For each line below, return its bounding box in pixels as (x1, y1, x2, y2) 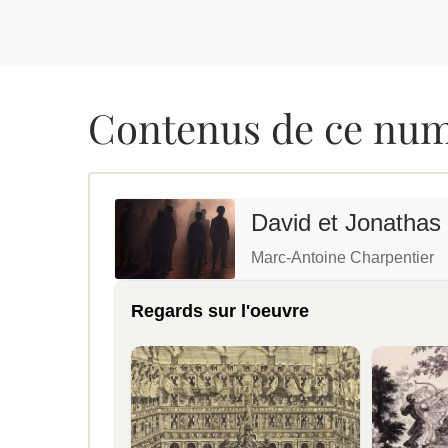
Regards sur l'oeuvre (130, 300, 309, 321)
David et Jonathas (250, 209, 441, 237)
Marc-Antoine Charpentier (250, 249, 434, 267)
